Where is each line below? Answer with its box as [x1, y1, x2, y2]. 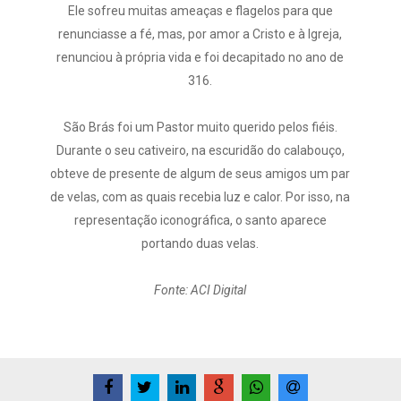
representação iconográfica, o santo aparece [73, 213, 327, 227]
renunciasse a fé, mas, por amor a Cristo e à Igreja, [58, 27, 343, 41]
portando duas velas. [141, 236, 260, 251]
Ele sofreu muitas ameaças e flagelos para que [67, 4, 333, 18]
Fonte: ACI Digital [154, 283, 247, 297]
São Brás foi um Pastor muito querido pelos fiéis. [63, 120, 337, 134]
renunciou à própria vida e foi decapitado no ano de [56, 50, 345, 64]
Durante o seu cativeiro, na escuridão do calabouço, [55, 143, 345, 158]
